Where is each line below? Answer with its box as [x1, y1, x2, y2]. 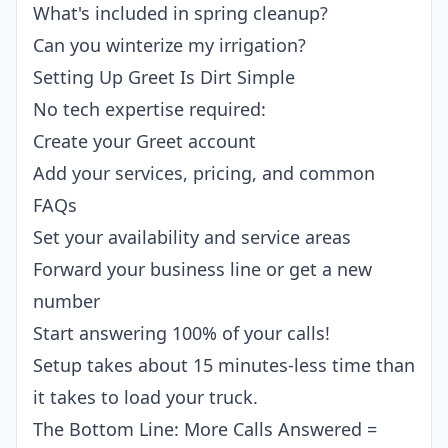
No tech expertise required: [33, 97, 266, 121]
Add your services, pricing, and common [33, 161, 375, 185]
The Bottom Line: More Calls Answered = [33, 417, 377, 441]
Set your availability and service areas [33, 225, 351, 249]
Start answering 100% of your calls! [33, 321, 330, 345]
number [33, 289, 100, 313]
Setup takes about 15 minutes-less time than [33, 353, 415, 377]
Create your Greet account [33, 129, 256, 153]
